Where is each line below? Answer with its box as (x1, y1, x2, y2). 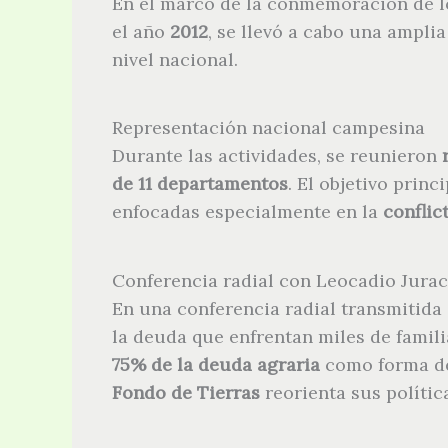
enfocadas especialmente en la (112, 200, 383, 224)
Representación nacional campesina (112, 116, 425, 140)
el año (112, 20, 170, 43)
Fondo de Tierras (112, 380, 260, 404)
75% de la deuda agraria (112, 352, 320, 376)
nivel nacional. (112, 48, 238, 71)
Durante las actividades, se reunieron (112, 144, 442, 168)
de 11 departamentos (112, 172, 288, 196)
